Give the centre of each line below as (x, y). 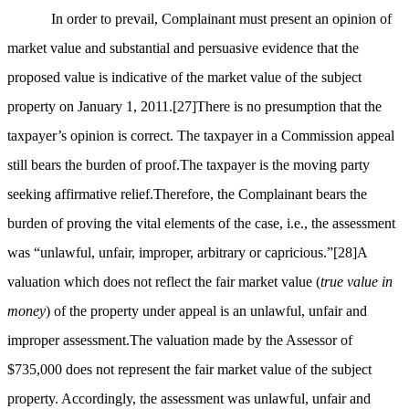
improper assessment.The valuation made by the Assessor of (180, 341)
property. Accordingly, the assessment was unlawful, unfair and (189, 399)
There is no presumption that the (289, 107)
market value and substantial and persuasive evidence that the (183, 48)
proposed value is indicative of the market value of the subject (184, 78)
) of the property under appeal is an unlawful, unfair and (206, 311)
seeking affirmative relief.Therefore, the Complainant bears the (187, 194)
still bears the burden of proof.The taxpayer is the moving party (189, 165)
